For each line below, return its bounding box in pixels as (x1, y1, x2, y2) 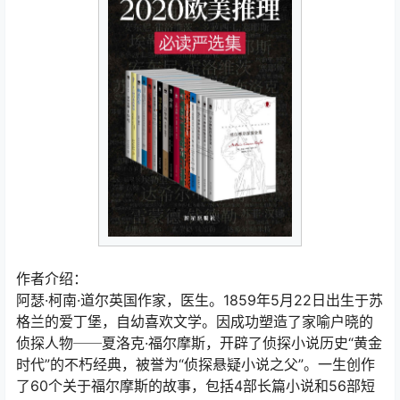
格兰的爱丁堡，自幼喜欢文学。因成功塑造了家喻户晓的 (16, 312, 373, 330)
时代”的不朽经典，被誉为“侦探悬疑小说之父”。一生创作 (16, 354, 375, 373)
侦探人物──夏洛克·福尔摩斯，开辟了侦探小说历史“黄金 (16, 333, 382, 352)
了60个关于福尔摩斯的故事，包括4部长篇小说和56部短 (16, 376, 375, 395)
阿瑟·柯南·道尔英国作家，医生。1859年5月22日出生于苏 (16, 290, 383, 309)
